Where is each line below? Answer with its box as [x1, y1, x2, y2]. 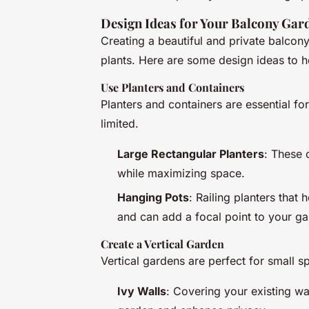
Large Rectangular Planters [117, 147, 264, 161]
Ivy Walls [117, 283, 166, 298]
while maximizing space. [117, 166, 245, 181]
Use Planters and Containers [101, 80, 244, 95]
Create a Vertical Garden [101, 236, 224, 251]
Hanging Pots [117, 190, 189, 204]
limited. [101, 117, 139, 131]
